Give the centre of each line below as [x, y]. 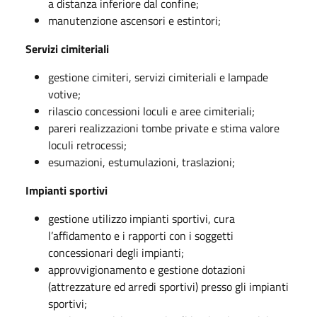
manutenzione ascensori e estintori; [134, 20]
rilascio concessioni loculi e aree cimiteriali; [151, 111]
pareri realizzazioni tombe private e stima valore [164, 128]
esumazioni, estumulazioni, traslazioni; [142, 162]
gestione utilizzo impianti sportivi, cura [142, 218]
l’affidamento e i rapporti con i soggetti [141, 235]
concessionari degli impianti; [116, 252]
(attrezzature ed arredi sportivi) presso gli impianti [168, 286]
